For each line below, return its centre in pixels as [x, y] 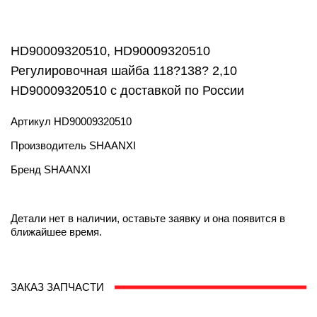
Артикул [32, 121]
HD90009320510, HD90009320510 [110, 51]
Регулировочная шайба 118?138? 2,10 [124, 71]
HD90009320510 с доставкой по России [127, 91]
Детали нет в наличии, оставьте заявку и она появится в [148, 218]
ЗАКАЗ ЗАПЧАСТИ [57, 287]
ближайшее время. [56, 232]
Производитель [50, 145]
